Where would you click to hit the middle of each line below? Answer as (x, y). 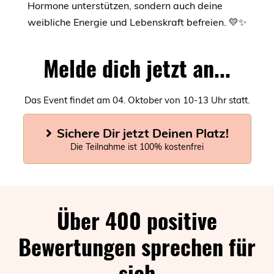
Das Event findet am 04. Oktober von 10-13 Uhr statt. (137, 100)
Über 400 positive (137, 220)
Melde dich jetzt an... (137, 67)
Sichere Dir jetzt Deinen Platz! (143, 133)
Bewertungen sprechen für (137, 246)
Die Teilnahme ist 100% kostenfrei (137, 146)
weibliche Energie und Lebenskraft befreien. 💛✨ (137, 22)
